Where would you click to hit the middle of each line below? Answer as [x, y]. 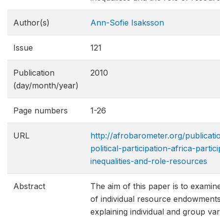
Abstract [29, 186]
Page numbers [41, 110]
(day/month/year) [46, 85]
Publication [34, 73]
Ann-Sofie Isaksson [127, 23]
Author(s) [31, 23]
